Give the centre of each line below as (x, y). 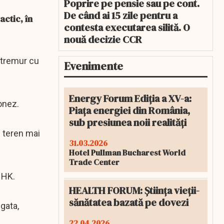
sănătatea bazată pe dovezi (129, 202)
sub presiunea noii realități (128, 122)
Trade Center (94, 162)
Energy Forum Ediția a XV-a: (130, 98)
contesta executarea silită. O (127, 27)
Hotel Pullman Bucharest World (127, 152)
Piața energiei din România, (129, 110)
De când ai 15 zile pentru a (121, 15)
